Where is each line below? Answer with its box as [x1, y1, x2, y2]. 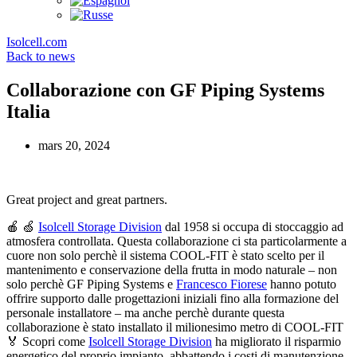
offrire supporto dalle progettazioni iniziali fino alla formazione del [6, 291, 339, 305]
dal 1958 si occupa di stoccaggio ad [162, 219, 343, 233]
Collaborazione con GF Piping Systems [6, 79, 324, 100]
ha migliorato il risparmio [212, 334, 341, 348]
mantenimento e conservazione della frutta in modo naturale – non [6, 262, 337, 277]
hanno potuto [267, 277, 336, 291]
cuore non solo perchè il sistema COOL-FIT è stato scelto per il [6, 248, 324, 262]
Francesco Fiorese [176, 277, 267, 291]
